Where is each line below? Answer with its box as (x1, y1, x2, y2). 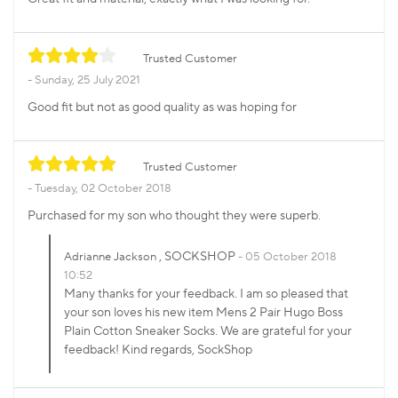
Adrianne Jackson (64, 250, 156, 265)
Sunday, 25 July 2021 (35, 72, 140, 87)
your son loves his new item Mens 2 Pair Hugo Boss (64, 305, 343, 322)
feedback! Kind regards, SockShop (64, 342, 252, 359)
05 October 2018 (245, 250, 337, 265)
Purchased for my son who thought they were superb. (28, 208, 321, 225)
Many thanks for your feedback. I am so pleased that (64, 286, 348, 303)
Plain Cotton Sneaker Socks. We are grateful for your (64, 323, 352, 340)
